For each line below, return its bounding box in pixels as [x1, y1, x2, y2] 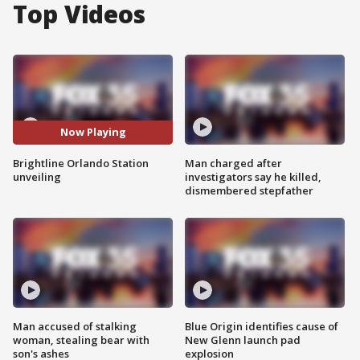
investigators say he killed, [185, 169, 321, 184]
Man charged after [185, 155, 282, 170]
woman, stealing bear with [13, 332, 149, 347]
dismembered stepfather [185, 182, 313, 198]
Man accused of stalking [13, 318, 137, 333]
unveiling [13, 169, 61, 184]
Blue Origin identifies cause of [185, 318, 338, 333]
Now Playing [59, 125, 126, 140]
